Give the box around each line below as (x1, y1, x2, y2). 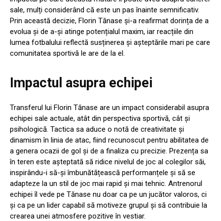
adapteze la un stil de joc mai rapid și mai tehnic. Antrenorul (10, 179, 202, 188)
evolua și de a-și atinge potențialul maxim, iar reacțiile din (10, 27, 193, 37)
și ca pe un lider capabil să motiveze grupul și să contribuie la (10, 201, 207, 210)
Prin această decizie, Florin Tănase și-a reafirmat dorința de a (10, 16, 209, 26)
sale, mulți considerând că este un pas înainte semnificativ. (10, 5, 199, 15)
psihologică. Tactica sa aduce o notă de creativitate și (10, 125, 184, 134)
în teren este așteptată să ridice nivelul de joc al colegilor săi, (10, 157, 206, 167)
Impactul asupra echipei (10, 75, 152, 91)
